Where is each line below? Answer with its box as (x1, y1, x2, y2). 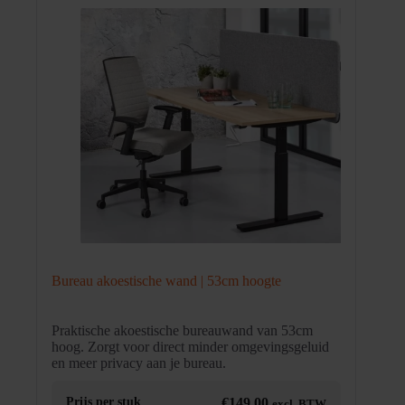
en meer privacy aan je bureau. (52, 355, 226, 372)
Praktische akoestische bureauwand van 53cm (52, 323, 313, 339)
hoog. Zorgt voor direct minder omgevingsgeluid (52, 339, 329, 355)
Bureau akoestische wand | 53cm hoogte (52, 273, 281, 289)
